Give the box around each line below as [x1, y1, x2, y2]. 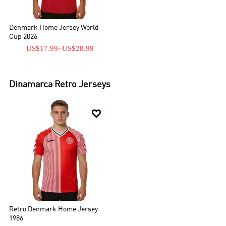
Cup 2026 [9, 33, 38, 40]
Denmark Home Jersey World [9, 24, 99, 31]
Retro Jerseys [54, 80, 111, 89]
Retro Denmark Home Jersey [9, 206, 98, 213]
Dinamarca [9, 80, 53, 89]
